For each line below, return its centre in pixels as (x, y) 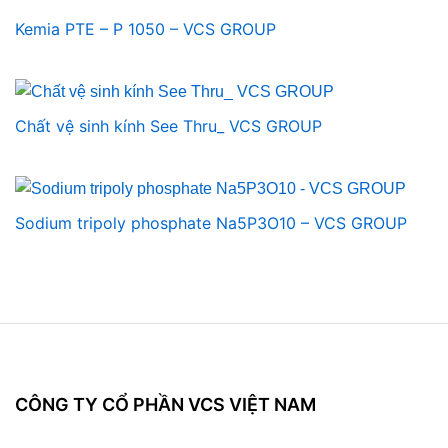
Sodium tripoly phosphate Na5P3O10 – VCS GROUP (211, 222)
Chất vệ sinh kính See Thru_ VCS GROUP (168, 125)
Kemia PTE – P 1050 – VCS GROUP (145, 28)
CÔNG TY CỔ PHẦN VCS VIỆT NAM (165, 404)
